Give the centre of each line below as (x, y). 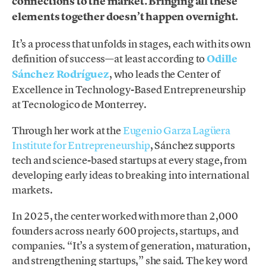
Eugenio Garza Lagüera (176, 130)
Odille (222, 58)
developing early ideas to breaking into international (131, 175)
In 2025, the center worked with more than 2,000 (125, 216)
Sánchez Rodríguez (61, 74)
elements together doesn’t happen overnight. (125, 17)
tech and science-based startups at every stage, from (129, 160)
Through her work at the (67, 130)
